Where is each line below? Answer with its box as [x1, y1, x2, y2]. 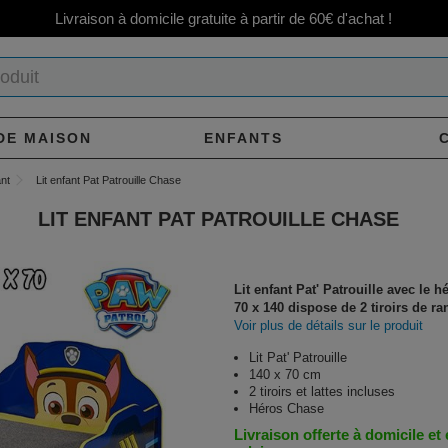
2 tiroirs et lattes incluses [249, 384, 395, 399]
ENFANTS [204, 129, 284, 146]
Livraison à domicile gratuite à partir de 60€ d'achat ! [55, 10, 393, 27]
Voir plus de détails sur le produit [234, 318, 423, 333]
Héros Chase [249, 401, 324, 416]
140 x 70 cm [249, 367, 321, 382]
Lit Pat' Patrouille [249, 350, 347, 365]
